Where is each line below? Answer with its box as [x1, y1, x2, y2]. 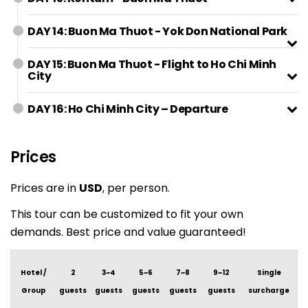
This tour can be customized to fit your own [10, 206, 243, 222]
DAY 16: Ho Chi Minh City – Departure [27, 101, 228, 117]
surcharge [248, 285, 289, 296]
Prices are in [10, 180, 79, 196]
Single [256, 267, 281, 278]
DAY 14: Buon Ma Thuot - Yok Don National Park [27, 23, 287, 39]
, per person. [102, 180, 170, 196]
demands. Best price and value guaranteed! [10, 224, 246, 240]
